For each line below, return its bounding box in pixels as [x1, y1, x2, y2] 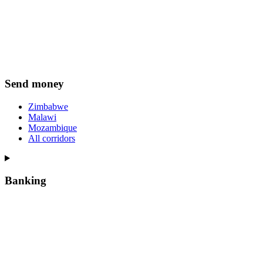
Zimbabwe [28, 101, 68, 112]
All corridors [28, 133, 75, 143]
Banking [5, 174, 46, 187]
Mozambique [28, 122, 77, 133]
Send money [5, 77, 64, 90]
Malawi [28, 112, 56, 122]
